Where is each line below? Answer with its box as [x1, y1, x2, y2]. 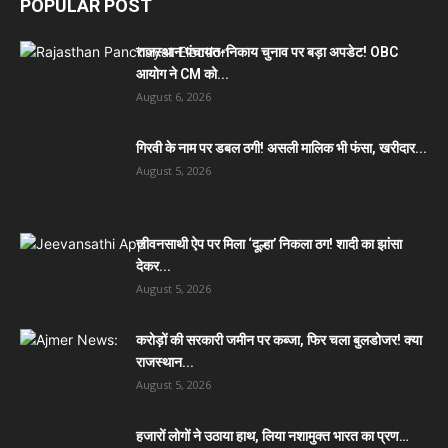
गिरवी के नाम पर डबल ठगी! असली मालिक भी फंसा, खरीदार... [136, 139, 427, 156]
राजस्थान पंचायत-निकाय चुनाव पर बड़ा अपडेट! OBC [136, 43, 398, 60]
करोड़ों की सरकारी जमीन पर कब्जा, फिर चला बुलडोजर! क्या [136, 331, 422, 348]
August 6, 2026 [136, 88, 211, 104]
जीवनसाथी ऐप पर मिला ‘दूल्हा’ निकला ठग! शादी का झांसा [136, 235, 402, 252]
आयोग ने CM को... [136, 65, 229, 82]
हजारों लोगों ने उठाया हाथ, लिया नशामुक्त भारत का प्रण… [136, 427, 409, 444]
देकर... [136, 257, 171, 274]
